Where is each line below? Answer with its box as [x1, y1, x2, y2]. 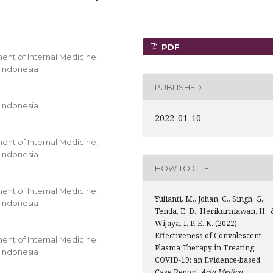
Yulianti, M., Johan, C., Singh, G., [155, 194, 265, 204]
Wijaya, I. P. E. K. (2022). [155, 218, 239, 229]
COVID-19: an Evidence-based [155, 255, 260, 265]
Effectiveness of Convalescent [155, 230, 261, 241]
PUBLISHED [155, 82, 202, 92]
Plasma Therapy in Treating [155, 243, 254, 253]
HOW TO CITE [155, 163, 209, 173]
